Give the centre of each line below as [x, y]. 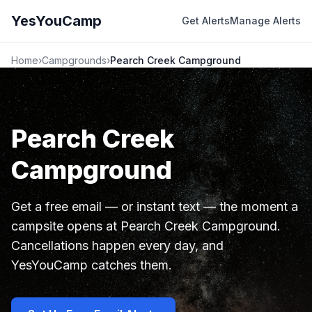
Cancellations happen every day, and [117, 245]
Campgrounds [74, 60]
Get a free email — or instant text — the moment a [155, 206]
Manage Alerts [265, 21]
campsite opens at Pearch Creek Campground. [146, 226]
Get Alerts [206, 21]
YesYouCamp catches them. [92, 265]
